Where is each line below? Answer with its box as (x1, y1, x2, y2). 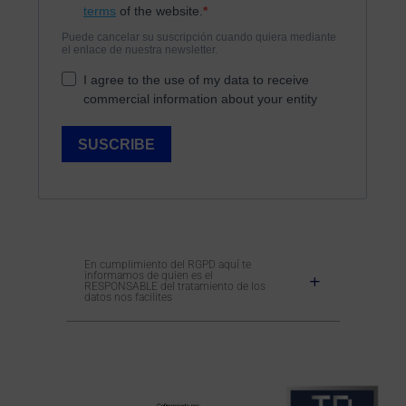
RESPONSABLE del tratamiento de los (83, 280, 266, 294)
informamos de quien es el (83, 269, 213, 283)
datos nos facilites (83, 291, 172, 304)
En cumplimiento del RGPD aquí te (83, 258, 251, 272)
